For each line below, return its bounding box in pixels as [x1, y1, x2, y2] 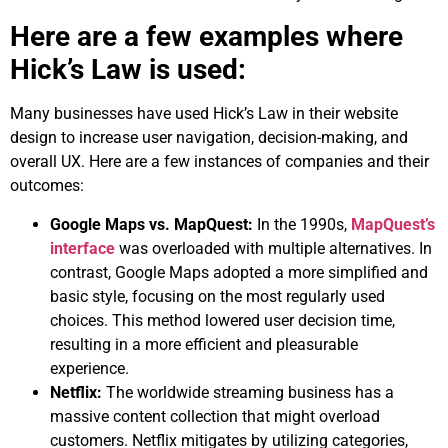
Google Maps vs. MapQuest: [50, 214, 253, 234]
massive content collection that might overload [50, 406, 380, 426]
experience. [50, 358, 129, 378]
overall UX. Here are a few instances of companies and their [10, 152, 429, 172]
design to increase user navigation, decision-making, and [10, 128, 408, 148]
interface [50, 238, 115, 258]
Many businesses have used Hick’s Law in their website [10, 104, 398, 124]
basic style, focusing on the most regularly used [50, 286, 385, 306]
